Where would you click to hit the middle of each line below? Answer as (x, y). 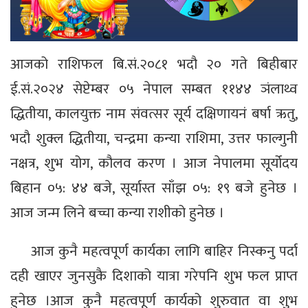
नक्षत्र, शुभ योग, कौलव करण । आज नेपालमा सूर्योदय (154, 163)
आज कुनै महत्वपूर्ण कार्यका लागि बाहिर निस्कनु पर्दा (164, 251)
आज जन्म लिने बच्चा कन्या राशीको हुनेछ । (117, 212)
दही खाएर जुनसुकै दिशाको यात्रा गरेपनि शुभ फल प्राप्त (154, 276)
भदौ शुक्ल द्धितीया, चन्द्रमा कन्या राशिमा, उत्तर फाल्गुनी (154, 138)
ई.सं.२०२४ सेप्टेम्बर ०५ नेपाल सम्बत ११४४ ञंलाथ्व (154, 89)
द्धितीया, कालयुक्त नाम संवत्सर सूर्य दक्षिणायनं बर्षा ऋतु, (154, 113)
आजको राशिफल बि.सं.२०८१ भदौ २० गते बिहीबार (154, 64)
